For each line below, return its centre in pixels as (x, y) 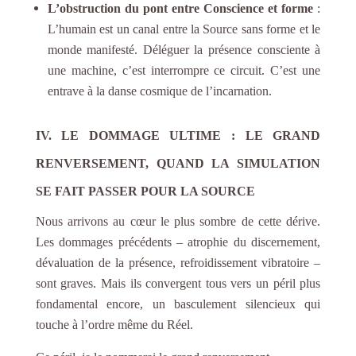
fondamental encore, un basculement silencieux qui (178, 304)
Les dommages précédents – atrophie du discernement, (178, 242)
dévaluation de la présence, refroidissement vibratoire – (178, 262)
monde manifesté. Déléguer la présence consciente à (184, 49)
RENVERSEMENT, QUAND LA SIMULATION (178, 163)
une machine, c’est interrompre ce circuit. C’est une (184, 70)
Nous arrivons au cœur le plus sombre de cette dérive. (178, 221)
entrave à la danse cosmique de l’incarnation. (159, 91)
